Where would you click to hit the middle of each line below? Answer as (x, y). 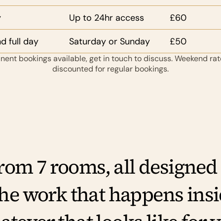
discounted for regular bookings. (110, 69)
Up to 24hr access (106, 18)
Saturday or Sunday (109, 41)
